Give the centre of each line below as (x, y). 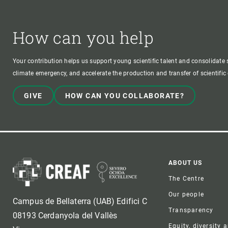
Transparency (191, 210)
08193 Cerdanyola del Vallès (65, 215)
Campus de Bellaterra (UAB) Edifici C (80, 201)
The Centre (187, 178)
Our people (187, 194)
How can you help (83, 37)
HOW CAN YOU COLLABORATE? (125, 95)
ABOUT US (186, 163)
